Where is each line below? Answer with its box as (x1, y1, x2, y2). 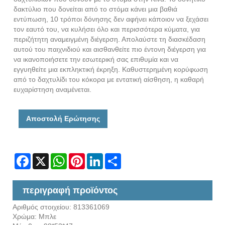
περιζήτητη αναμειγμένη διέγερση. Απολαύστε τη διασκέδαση (14, 35, 205, 44)
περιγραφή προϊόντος (23, 185, 118, 196)
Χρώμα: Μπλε (13, 212, 56, 221)
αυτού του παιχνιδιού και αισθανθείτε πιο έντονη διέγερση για (14, 45, 206, 54)
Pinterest (85, 153, 113, 162)
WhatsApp (67, 153, 99, 162)
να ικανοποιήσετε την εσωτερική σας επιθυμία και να (14, 55, 178, 64)
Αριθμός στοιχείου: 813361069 (13, 203, 109, 211)
